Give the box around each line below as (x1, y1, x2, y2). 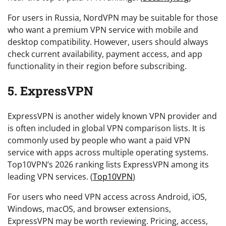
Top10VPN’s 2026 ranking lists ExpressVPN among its (8, 159, 209, 171)
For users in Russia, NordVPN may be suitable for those (8, 12, 218, 23)
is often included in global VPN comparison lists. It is (8, 123, 205, 134)
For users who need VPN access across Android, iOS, (8, 191, 207, 203)
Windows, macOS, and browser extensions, (8, 203, 171, 215)
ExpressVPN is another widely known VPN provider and (8, 110, 217, 122)
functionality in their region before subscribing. (8, 60, 187, 72)
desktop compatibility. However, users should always (8, 36, 208, 47)
